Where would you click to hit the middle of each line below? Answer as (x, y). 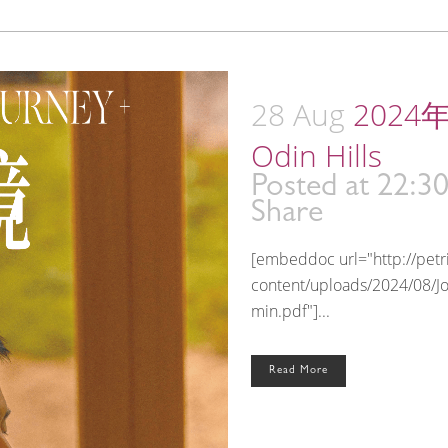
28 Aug (298, 115)
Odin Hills (316, 156)
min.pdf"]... (290, 311)
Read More (298, 371)
